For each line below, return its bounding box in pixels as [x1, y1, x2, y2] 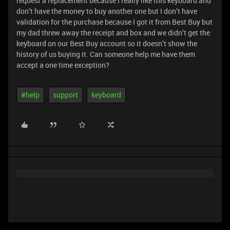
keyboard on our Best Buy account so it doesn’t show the [16, 39, 197, 48]
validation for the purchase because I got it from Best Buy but [16, 17, 213, 27]
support [53, 90, 78, 100]
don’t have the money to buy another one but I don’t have [16, 6, 197, 16]
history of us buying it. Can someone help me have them [16, 49, 195, 59]
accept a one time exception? [16, 60, 109, 70]
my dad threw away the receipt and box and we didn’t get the [16, 28, 210, 37]
